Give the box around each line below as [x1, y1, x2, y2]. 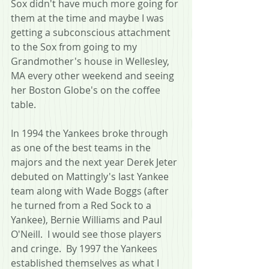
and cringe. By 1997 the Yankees [11, 241, 160, 255]
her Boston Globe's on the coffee [11, 83, 163, 97]
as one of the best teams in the [11, 141, 153, 154]
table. [11, 97, 36, 111]
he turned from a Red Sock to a [11, 198, 154, 212]
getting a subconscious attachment [11, 25, 173, 39]
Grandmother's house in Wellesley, [11, 54, 172, 68]
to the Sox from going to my [11, 40, 139, 53]
